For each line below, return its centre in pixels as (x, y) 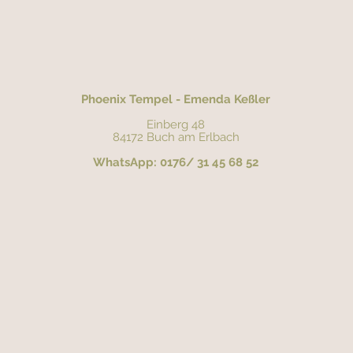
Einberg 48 (176, 125)
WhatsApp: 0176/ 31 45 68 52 (176, 163)
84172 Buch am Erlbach (176, 137)
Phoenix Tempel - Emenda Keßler (176, 100)
